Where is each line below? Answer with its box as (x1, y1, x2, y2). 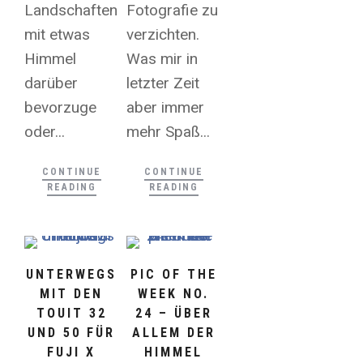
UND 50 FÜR (28, 325, 116, 341)
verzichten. (126, 25, 200, 45)
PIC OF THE (130, 267, 217, 283)
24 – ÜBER (135, 305, 212, 322)
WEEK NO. (138, 286, 210, 302)
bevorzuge (24, 98, 96, 117)
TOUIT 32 (36, 305, 107, 322)
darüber (24, 74, 78, 93)
